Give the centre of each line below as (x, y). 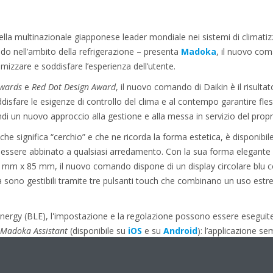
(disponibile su (97, 231)
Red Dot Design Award (73, 87)
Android (180, 231)
